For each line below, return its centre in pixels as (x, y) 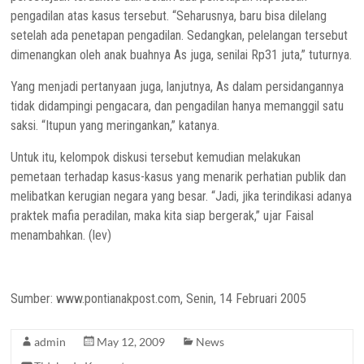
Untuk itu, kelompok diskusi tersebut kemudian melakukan (156, 157)
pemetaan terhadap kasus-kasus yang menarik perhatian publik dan (179, 177)
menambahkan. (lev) (61, 235)
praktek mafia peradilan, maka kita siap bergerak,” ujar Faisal (162, 216)
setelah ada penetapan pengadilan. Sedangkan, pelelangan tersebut (180, 35)
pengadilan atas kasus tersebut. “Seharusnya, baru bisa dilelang (169, 16)
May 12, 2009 (131, 342)
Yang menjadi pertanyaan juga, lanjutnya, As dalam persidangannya (178, 87)
